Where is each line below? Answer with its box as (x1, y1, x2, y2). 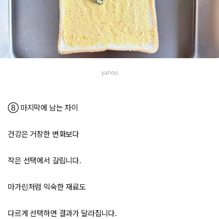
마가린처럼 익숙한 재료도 (8, 182, 86, 192)
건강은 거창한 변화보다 (8, 130, 80, 139)
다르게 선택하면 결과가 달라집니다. (8, 209, 117, 218)
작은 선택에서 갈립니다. (8, 156, 81, 165)
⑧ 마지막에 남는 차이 (8, 103, 79, 112)
